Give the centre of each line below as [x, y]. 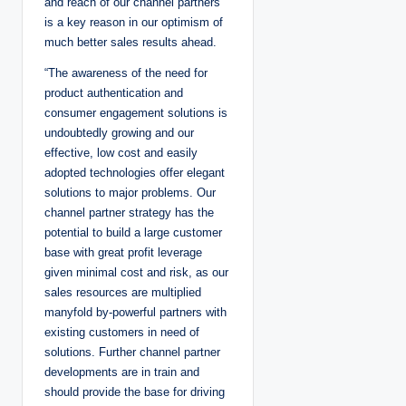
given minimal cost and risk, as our [136, 273]
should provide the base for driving [135, 392]
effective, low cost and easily [121, 153]
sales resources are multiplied [123, 293]
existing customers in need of [122, 333]
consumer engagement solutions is [136, 113]
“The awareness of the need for [126, 73]
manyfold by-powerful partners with [135, 313]
